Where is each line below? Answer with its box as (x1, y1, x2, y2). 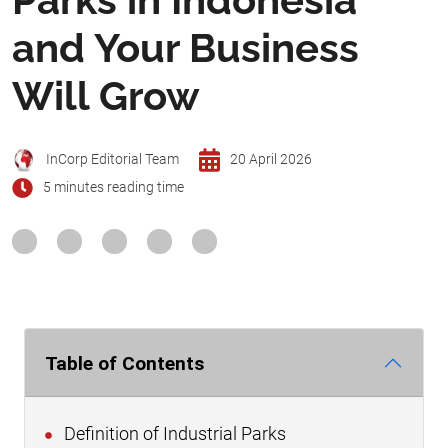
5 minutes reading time (42, 179, 184, 197)
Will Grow (12, 71, 200, 119)
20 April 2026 (229, 151, 312, 169)
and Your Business (12, 23, 359, 71)
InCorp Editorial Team (46, 151, 179, 169)
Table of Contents (45, 351, 204, 375)
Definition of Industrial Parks (60, 424, 286, 445)
